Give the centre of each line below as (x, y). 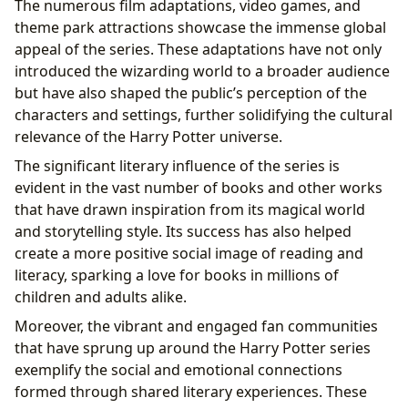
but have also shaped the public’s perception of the (191, 92)
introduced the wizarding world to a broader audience (202, 71)
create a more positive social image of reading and (189, 253)
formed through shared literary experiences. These (191, 391)
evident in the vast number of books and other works (199, 187)
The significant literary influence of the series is (177, 165)
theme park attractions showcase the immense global (200, 27)
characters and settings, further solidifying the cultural (204, 114)
